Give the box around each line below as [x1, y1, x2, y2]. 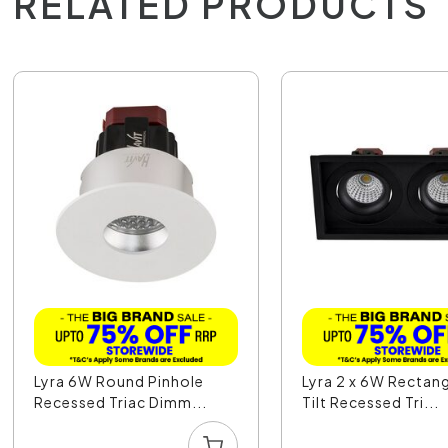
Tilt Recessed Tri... [302, 392, 440, 411]
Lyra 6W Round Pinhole [34, 371, 205, 390]
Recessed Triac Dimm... [34, 392, 208, 411]
